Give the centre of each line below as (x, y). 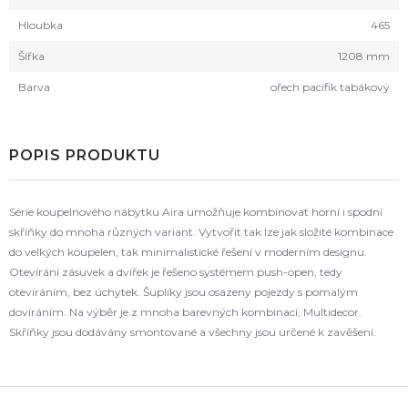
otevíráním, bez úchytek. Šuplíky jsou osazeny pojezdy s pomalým (184, 292)
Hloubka (41, 25)
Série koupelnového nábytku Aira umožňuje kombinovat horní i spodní (196, 212)
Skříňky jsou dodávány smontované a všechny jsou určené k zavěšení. (193, 332)
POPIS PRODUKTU (85, 155)
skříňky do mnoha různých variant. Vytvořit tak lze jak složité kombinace (201, 232)
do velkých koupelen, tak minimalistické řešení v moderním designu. (188, 252)
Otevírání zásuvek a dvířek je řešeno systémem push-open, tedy (176, 272)
